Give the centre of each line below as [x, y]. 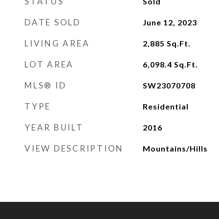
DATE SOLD [53, 22]
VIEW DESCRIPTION [74, 148]
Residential [165, 106]
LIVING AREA [57, 43]
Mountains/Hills [175, 148]
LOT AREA [49, 64]
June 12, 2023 [170, 22]
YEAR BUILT [54, 127]
